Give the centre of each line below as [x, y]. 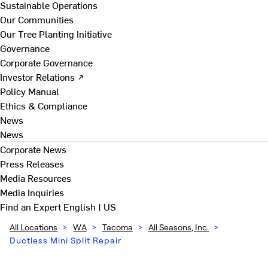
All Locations [34, 227]
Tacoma [117, 227]
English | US [90, 206]
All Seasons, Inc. [179, 227]
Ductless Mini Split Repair [66, 240]
